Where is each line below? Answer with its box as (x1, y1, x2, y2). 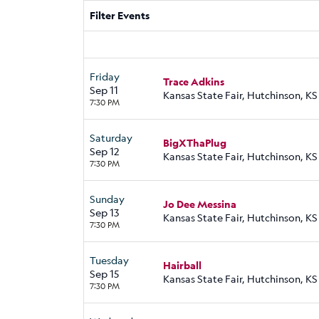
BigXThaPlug (163, 136, 226, 150)
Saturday (90, 130, 132, 145)
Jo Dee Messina (163, 197, 236, 211)
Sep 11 (90, 83, 118, 97)
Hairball (163, 258, 202, 273)
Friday (90, 69, 120, 83)
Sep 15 (90, 266, 119, 281)
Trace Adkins (163, 75, 224, 89)
